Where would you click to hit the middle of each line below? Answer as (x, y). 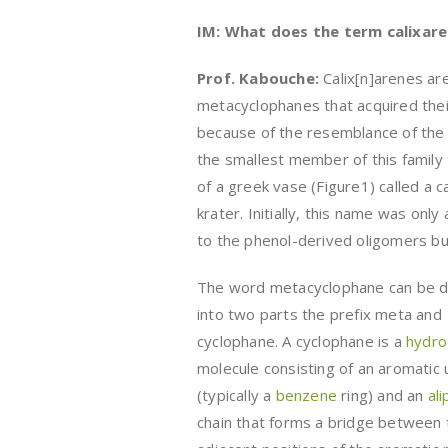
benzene (306, 394)
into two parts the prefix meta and (319, 313)
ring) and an (380, 394)
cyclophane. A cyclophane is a (301, 340)
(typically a (236, 394)
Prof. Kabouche (256, 77)
